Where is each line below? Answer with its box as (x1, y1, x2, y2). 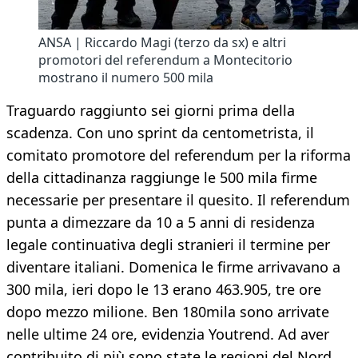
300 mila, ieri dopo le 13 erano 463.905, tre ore (6, 280, 321, 300)
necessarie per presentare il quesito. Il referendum (6, 190, 350, 210)
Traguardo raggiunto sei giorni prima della (6, 101, 295, 121)
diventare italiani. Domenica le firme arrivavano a (6, 257, 340, 277)
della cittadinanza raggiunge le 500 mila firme (6, 168, 317, 188)
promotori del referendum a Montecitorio (38, 51, 292, 70)
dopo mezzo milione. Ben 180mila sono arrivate (6, 302, 329, 322)
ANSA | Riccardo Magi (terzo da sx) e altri (38, 34, 286, 52)
